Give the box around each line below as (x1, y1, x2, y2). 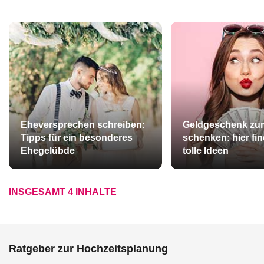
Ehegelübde (21, 146, 75, 156)
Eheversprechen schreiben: (21, 120, 145, 130)
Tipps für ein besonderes (21, 133, 133, 143)
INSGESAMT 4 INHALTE (9, 187, 117, 197)
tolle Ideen (182, 146, 229, 156)
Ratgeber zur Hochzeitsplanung (9, 243, 168, 255)
